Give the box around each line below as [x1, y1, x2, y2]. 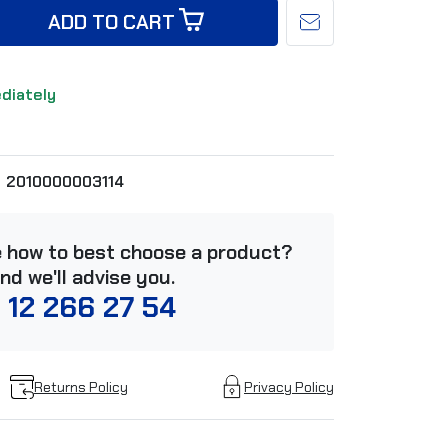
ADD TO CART [47, 9, 175, 36]
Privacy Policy [244, 377, 334, 396]
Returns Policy [33, 377, 128, 396]
